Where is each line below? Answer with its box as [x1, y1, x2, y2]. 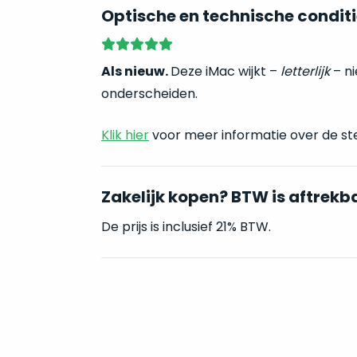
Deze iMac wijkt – [170, 62, 280, 80]
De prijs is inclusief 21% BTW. [100, 218, 271, 236]
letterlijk [280, 62, 330, 80]
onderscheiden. [100, 84, 198, 103]
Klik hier [100, 126, 149, 144]
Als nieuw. [100, 62, 171, 80]
